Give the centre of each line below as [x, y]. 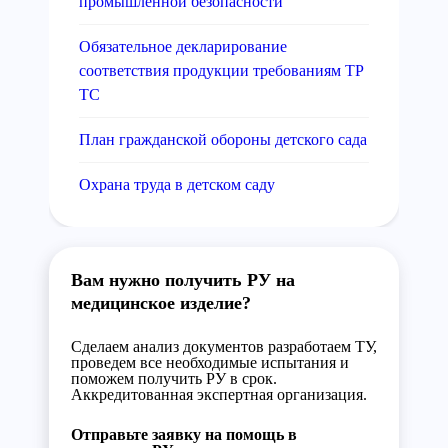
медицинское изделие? [161, 303]
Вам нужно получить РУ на [183, 280]
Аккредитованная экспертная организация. [219, 394]
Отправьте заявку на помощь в [184, 434]
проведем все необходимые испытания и [210, 362]
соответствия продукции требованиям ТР [221, 70]
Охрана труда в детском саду [177, 184]
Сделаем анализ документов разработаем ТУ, [224, 346]
